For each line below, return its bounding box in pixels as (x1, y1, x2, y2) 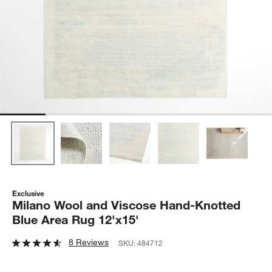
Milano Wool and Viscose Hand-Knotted (12, 197, 241, 212)
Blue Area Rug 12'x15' (12, 211, 140, 227)
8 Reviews (69, 236, 109, 248)
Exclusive (12, 188, 45, 198)
